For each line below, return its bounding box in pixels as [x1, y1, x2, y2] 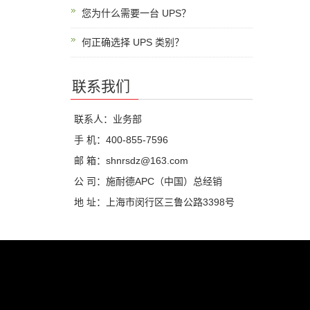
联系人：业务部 [74, 113, 142, 125]
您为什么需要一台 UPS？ [82, 8, 191, 19]
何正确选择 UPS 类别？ [82, 37, 184, 48]
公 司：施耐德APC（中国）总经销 [74, 176, 222, 187]
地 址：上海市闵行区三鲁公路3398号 [74, 197, 235, 208]
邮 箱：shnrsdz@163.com [74, 155, 188, 166]
